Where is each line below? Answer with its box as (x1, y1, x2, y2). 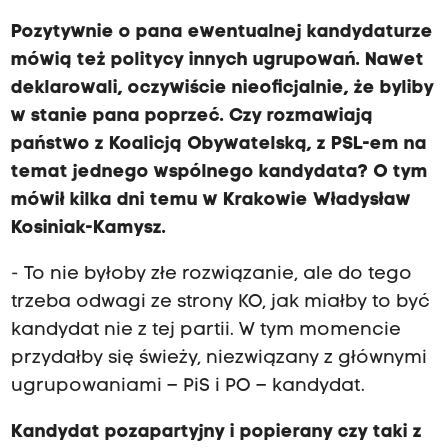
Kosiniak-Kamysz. (10, 218, 166, 238)
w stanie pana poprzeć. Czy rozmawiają (10, 106, 373, 126)
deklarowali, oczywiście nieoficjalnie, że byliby (10, 78, 434, 98)
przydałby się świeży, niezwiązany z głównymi (10, 349, 427, 369)
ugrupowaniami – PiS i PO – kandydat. (10, 377, 365, 397)
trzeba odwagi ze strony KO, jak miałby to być (10, 293, 430, 313)
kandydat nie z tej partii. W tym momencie (10, 321, 401, 341)
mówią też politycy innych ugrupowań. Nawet (10, 50, 424, 70)
